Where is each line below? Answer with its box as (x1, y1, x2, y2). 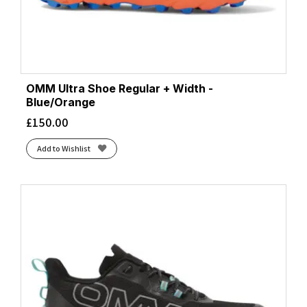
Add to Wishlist (36, 142, 90, 154)
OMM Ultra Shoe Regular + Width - (26, 82, 213, 95)
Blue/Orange (26, 95, 95, 109)
